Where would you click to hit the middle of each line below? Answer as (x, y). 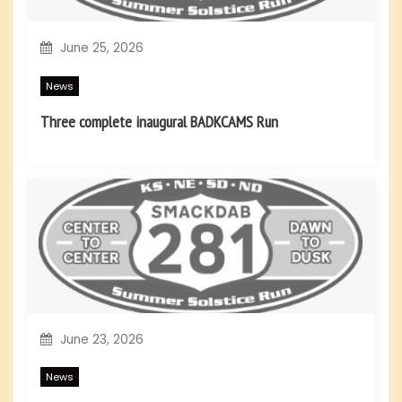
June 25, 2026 (100, 48)
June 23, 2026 (100, 339)
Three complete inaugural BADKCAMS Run (159, 121)
